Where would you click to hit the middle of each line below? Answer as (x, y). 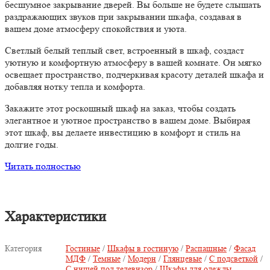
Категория (23, 249)
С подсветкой (234, 259)
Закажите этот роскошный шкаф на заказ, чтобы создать (120, 108)
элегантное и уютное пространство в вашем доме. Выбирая (127, 121)
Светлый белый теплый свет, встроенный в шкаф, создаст (124, 51)
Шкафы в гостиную (143, 249)
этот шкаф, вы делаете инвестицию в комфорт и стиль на (123, 133)
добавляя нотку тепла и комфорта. (75, 87)
